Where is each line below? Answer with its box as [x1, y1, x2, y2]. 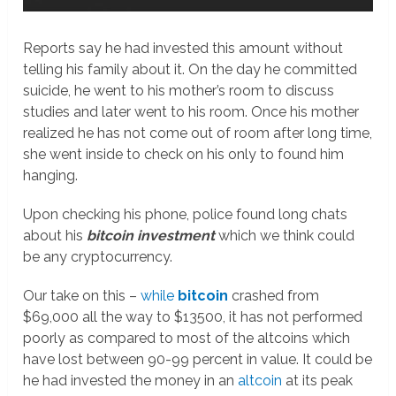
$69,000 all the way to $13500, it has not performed [23, 308, 363, 325]
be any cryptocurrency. [23, 248, 173, 265]
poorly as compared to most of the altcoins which [23, 330, 351, 346]
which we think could [215, 227, 355, 244]
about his [23, 227, 88, 244]
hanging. [23, 167, 79, 184]
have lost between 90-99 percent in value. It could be [23, 351, 373, 368]
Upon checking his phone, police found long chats [23, 206, 348, 223]
